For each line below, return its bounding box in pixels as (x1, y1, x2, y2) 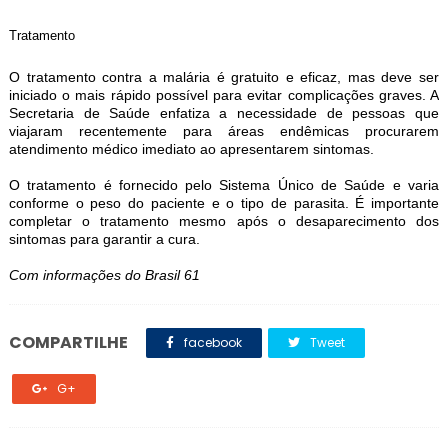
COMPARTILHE (8, 331, 128, 354)
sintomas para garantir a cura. (8, 231, 200, 247)
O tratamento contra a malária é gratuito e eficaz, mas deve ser (8, 69, 440, 85)
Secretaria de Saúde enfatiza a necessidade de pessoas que (8, 105, 440, 121)
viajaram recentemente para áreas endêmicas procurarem (8, 123, 440, 139)
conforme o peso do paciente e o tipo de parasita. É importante (8, 195, 440, 211)
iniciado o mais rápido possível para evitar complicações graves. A (8, 87, 440, 103)
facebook (180, 334, 242, 351)
